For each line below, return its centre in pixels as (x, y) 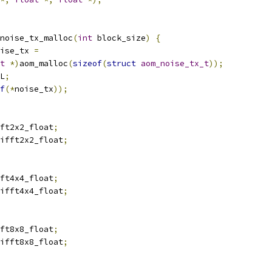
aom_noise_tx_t (175, 63)
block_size (119, 38)
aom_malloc (44, 63)
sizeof (87, 63)
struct (121, 63)
